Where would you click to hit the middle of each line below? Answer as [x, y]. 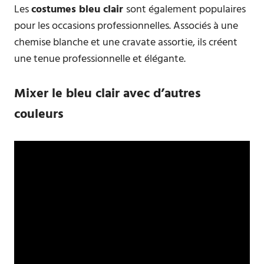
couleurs [39, 115]
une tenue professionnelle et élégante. [100, 59]
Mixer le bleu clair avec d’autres [108, 94]
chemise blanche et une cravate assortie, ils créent [126, 43]
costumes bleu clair [79, 10]
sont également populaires [186, 10]
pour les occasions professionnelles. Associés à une [126, 26]
